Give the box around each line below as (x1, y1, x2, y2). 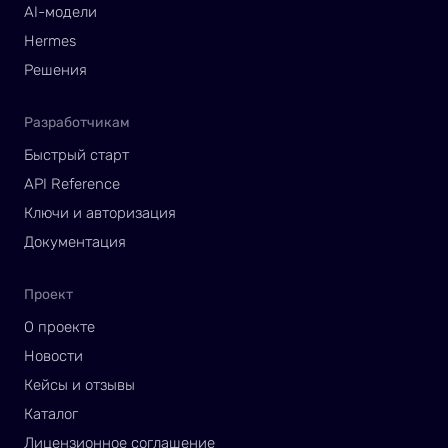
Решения (24, 61, 87, 79)
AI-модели (24, 3, 97, 21)
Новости (24, 347, 83, 365)
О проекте (24, 318, 95, 336)
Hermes (24, 32, 76, 50)
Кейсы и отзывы (24, 376, 135, 394)
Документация (24, 233, 126, 251)
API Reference (24, 175, 120, 193)
